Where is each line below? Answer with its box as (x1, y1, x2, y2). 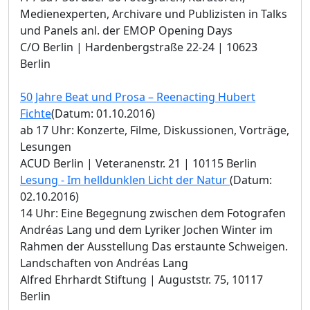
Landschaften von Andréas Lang (20, 255, 188, 271)
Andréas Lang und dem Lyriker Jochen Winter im (20, 221, 273, 237)
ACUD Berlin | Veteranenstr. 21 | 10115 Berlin (20, 155, 257, 171)
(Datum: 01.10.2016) (51, 105, 155, 121)
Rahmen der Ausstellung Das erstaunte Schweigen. (20, 238, 288, 254)
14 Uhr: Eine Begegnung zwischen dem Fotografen (20, 205, 286, 221)
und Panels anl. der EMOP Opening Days (20, 22, 232, 38)
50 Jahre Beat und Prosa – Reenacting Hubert (20, 89, 255, 104)
